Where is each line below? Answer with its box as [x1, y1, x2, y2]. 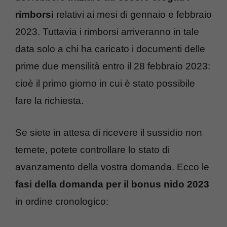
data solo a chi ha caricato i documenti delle [15, 44, 205, 55]
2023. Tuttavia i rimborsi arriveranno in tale [15, 26, 199, 37]
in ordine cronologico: [15, 196, 108, 207]
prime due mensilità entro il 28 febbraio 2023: [15, 61, 210, 72]
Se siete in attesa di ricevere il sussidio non [15, 127, 202, 138]
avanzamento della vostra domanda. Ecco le [15, 161, 209, 172]
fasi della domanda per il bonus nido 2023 [15, 178, 209, 190]
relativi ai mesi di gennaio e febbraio [54, 9, 212, 20]
